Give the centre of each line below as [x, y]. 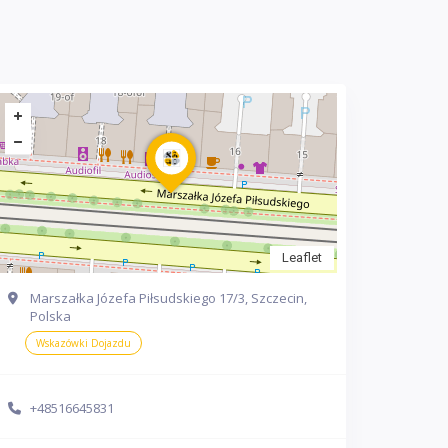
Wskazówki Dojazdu [83, 343]
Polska [50, 316]
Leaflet [302, 257]
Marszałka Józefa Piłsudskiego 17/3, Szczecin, [168, 298]
